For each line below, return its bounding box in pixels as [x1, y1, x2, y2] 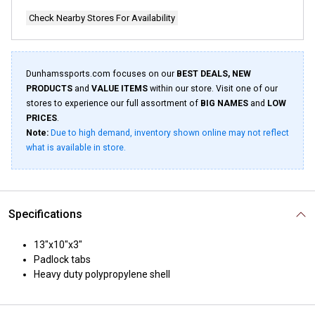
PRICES [26, 113, 57, 123]
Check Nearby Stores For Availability [29, 13, 175, 23]
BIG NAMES [200, 98, 248, 108]
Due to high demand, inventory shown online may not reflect [51, 128, 289, 138]
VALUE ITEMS [91, 84, 148, 94]
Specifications [8, 207, 82, 221]
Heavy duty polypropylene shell [34, 269, 170, 280]
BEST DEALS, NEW [176, 69, 251, 79]
